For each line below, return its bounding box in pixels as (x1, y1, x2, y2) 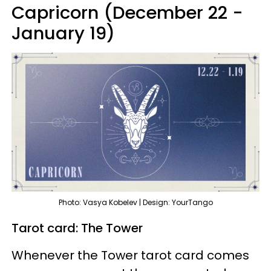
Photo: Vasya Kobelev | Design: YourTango (58, 197, 213, 208)
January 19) (11, 21, 115, 45)
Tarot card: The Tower (11, 220, 143, 237)
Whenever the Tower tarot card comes (11, 247, 249, 264)
